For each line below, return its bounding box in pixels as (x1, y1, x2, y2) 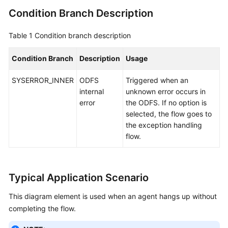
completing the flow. (9, 204, 76, 213)
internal (79, 87, 104, 96)
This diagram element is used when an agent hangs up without (9, 192, 217, 201)
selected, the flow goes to (126, 109, 212, 119)
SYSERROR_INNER (12, 76, 74, 85)
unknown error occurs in (126, 87, 206, 96)
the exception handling (126, 121, 202, 130)
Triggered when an (126, 76, 188, 85)
